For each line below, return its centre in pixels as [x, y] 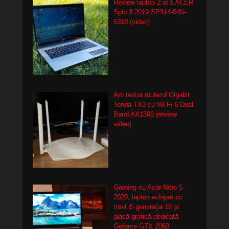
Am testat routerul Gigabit [151, 95]
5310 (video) [131, 22]
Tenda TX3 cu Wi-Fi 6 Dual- [154, 105]
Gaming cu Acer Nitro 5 [148, 188]
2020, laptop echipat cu [148, 197]
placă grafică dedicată [146, 217]
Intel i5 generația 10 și [146, 207]
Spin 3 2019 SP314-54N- [150, 12]
